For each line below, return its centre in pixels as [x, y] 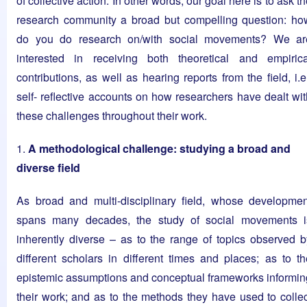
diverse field [48, 168]
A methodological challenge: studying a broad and [159, 149]
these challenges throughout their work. [112, 116]
